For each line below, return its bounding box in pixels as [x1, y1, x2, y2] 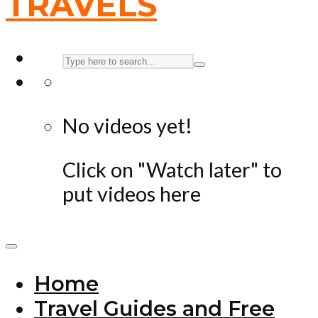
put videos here [62, 182, 201, 207]
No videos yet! [62, 113, 192, 138]
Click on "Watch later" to [62, 158, 282, 182]
